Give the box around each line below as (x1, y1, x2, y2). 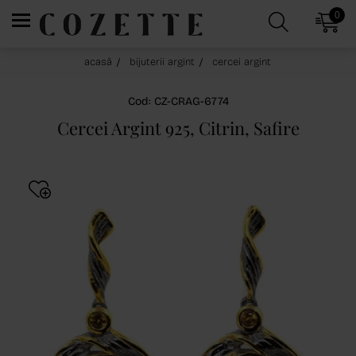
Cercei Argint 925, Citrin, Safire (56, 116, 300, 140)
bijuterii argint (130, 56, 195, 68)
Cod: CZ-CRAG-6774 (127, 95, 229, 108)
